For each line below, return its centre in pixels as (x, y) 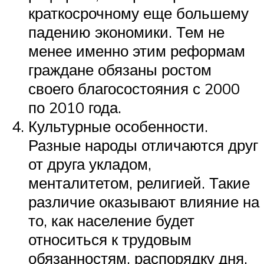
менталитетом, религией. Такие (139, 182)
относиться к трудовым (110, 239)
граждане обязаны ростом (120, 69)
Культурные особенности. (118, 126)
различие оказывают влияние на (144, 201)
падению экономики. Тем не (126, 32)
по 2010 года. (77, 107)
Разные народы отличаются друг (143, 145)
